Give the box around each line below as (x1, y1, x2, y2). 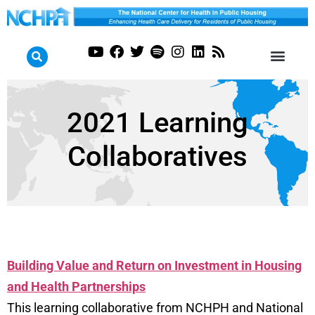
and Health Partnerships (7, 278, 146, 294)
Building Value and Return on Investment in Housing (7, 257, 302, 273)
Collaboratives (67, 139, 247, 173)
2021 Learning (67, 105, 248, 139)
